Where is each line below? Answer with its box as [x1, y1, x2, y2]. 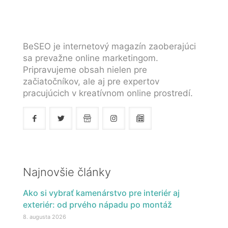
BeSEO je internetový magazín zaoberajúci [23, 41, 196, 51]
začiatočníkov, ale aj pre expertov [23, 76, 159, 87]
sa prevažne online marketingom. [23, 52, 158, 63]
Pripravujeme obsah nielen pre [23, 64, 147, 75]
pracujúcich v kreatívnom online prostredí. [23, 88, 193, 98]
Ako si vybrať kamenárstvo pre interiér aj [23, 187, 180, 198]
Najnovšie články [23, 165, 111, 179]
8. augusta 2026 [23, 213, 66, 220]
